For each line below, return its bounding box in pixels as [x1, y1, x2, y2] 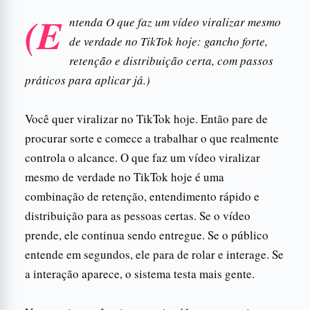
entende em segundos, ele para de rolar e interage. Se [25, 246, 284, 262]
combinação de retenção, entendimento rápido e [25, 188, 259, 204]
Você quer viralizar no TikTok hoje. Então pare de [25, 110, 268, 127]
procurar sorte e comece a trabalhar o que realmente [25, 129, 279, 146]
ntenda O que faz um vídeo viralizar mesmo [69, 13, 281, 30]
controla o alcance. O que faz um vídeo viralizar [25, 149, 260, 165]
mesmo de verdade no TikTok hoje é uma [25, 168, 224, 185]
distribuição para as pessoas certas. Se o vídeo [25, 207, 250, 224]
